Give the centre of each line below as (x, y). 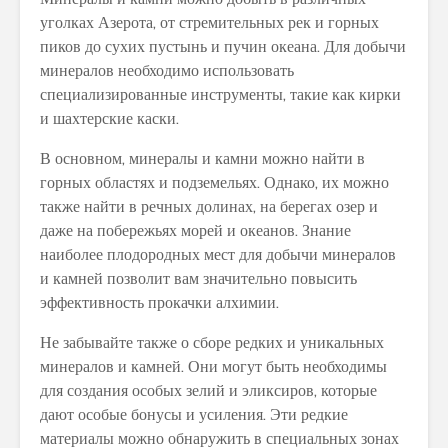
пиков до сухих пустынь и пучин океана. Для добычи (223, 46)
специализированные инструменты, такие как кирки (220, 94)
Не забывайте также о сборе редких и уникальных (212, 342)
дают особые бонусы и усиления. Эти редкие (194, 414)
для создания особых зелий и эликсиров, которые (208, 390)
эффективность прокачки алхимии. (159, 302)
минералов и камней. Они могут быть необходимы (213, 366)
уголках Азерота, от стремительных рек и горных (209, 22)
